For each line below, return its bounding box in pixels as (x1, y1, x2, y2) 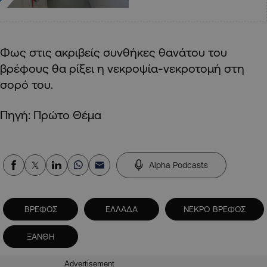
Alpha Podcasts (149, 160, 208, 170)
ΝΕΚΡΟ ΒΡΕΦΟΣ (184, 204, 246, 214)
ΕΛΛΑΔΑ (105, 204, 138, 214)
